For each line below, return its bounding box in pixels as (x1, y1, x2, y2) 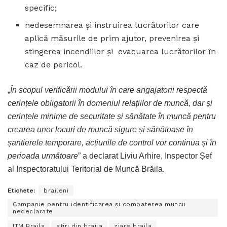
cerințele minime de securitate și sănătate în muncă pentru (8, 111, 216, 121)
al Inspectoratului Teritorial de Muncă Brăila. (8, 164, 165, 173)
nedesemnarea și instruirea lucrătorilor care (25, 20, 200, 30)
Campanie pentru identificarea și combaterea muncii (13, 200, 185, 208)
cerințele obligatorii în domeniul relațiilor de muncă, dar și (8, 98, 212, 107)
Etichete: (8, 186, 35, 194)
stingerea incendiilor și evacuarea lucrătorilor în (25, 46, 216, 56)
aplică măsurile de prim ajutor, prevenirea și (25, 33, 200, 43)
